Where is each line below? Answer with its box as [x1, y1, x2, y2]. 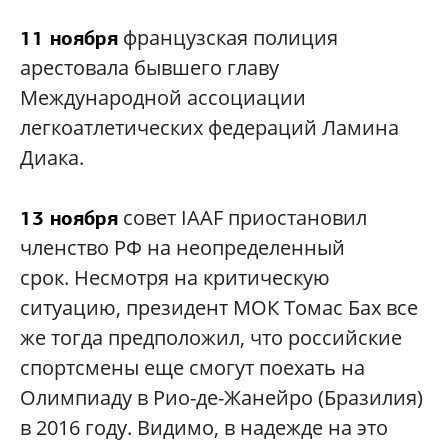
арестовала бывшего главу [20, 53, 279, 81]
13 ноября [20, 204, 118, 231]
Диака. [20, 143, 84, 171]
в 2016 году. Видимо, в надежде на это [20, 413, 388, 441]
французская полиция [118, 23, 338, 51]
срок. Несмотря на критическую [20, 263, 330, 291]
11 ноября [20, 24, 118, 51]
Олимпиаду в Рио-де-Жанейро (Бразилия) [20, 383, 423, 411]
